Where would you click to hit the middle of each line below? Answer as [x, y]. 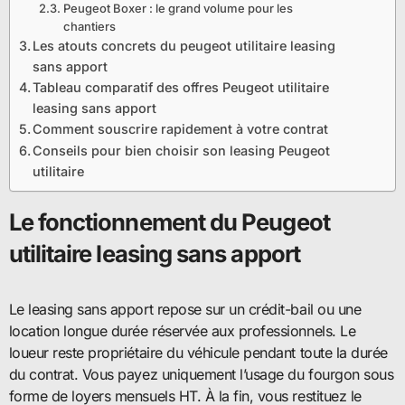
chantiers [89, 26]
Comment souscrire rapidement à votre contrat [181, 128]
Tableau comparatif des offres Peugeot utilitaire [181, 87]
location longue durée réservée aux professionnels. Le [182, 330]
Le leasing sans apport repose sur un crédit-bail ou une [185, 309]
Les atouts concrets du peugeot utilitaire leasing [184, 45]
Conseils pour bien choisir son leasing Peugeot [182, 150]
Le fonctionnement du [125, 221]
